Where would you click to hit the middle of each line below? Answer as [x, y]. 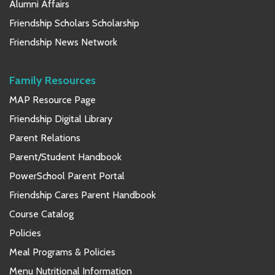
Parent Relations [45, 137]
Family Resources [52, 80]
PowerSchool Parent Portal [67, 176]
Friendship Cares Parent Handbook [83, 195]
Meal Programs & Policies [62, 252]
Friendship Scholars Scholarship [74, 23]
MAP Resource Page [52, 99]
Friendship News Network [63, 42]
